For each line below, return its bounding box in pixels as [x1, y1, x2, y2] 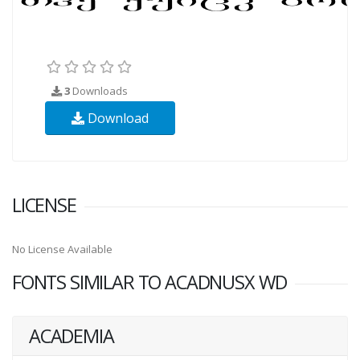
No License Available [12, 241, 112, 256]
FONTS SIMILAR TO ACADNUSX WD [12, 268, 288, 295]
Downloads [70, 83, 128, 98]
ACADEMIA [29, 322, 114, 349]
